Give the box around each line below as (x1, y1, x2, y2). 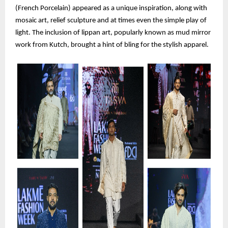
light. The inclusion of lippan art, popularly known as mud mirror (15, 29, 211, 37)
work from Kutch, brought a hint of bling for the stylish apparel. (15, 41, 209, 49)
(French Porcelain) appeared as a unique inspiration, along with (15, 5, 207, 13)
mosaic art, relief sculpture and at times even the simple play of (15, 17, 207, 25)
